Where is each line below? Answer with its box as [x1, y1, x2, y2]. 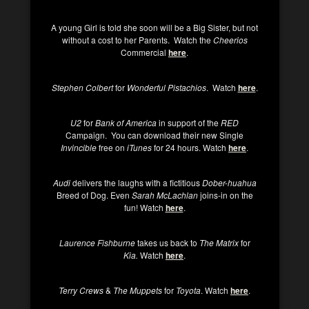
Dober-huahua [201, 177, 257, 188]
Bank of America [93, 117, 157, 128]
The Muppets [113, 284, 162, 296]
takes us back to [137, 237, 197, 248]
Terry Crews [59, 284, 103, 296]
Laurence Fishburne [59, 237, 137, 248]
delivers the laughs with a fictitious [70, 177, 202, 188]
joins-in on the [197, 189, 253, 201]
